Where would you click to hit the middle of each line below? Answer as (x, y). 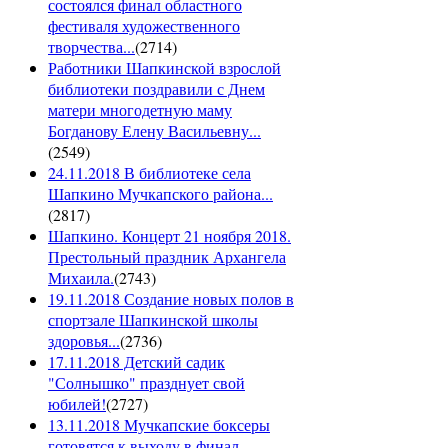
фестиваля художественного (144, 25)
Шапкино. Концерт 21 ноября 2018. (169, 235)
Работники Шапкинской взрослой (164, 67)
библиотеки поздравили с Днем (156, 88)
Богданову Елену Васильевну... (154, 130)
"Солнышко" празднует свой (146, 382)
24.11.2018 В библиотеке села (149, 172)
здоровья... (84, 340)
